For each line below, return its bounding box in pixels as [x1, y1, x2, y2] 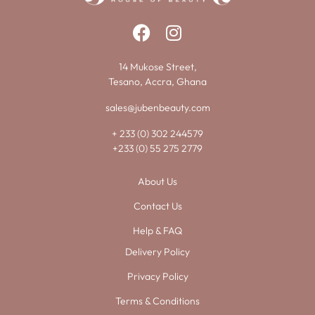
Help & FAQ [133, 224, 182, 238]
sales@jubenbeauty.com [105, 101, 210, 115]
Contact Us [133, 200, 182, 213]
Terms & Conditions [115, 295, 200, 308]
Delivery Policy [125, 245, 190, 259]
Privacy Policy [127, 270, 188, 283]
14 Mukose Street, [118, 60, 197, 74]
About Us [138, 175, 177, 188]
